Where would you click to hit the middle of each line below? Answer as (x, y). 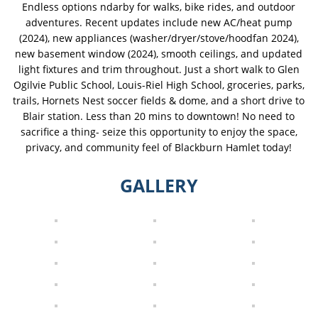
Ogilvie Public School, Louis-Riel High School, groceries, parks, (159, 85)
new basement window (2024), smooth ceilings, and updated (159, 54)
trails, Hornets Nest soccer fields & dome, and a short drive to (159, 101)
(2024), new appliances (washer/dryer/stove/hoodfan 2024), (159, 38)
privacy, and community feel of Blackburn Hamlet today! (159, 148)
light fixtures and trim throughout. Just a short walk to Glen (159, 70)
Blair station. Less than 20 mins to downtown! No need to (159, 116)
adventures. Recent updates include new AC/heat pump (159, 23)
